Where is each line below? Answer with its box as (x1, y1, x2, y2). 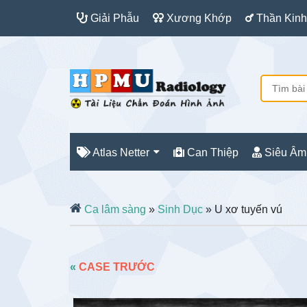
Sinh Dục (158, 204, 203, 215)
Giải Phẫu (88, 12, 139, 24)
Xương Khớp (164, 12, 232, 24)
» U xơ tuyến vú (203, 204, 282, 215)
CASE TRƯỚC (79, 261, 155, 273)
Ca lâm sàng (82, 204, 146, 215)
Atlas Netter (90, 147, 149, 158)
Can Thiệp (184, 147, 238, 158)
